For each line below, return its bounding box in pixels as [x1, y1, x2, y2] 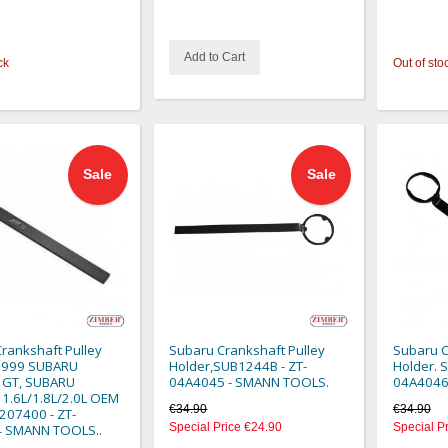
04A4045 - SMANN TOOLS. [169, 372, 330, 391]
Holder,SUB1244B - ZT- [169, 356, 308, 375]
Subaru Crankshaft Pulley [169, 340, 326, 359]
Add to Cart [184, 50, 246, 65]
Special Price [169, 419, 242, 434]
